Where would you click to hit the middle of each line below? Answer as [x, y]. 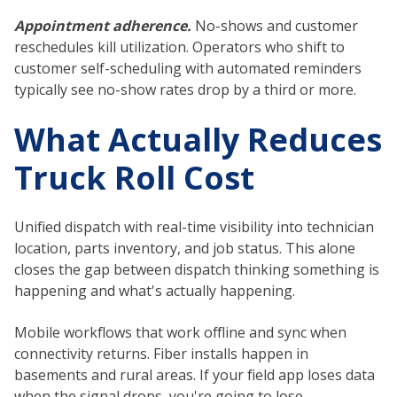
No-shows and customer [275, 26]
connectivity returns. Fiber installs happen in [161, 353]
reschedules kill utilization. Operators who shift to [179, 47]
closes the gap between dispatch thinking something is [197, 270]
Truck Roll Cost [134, 177]
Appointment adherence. [103, 26]
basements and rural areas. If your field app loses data [195, 374]
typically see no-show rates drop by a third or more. [185, 90]
